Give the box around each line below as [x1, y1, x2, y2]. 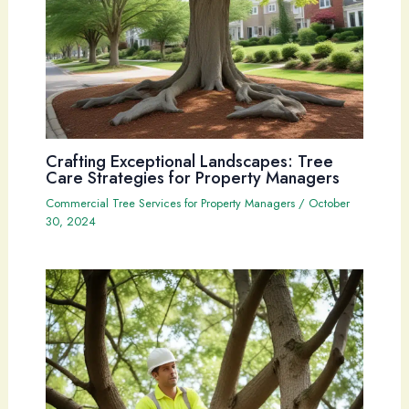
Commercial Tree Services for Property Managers [45, 194, 295, 213]
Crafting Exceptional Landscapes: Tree [45, 149, 333, 174]
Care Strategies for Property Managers [45, 165, 340, 191]
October [308, 194, 350, 213]
